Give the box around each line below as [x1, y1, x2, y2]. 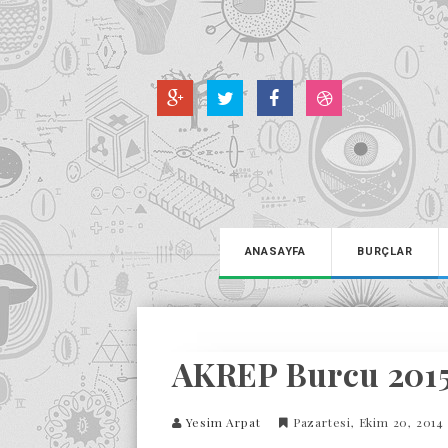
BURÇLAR [356, 245, 413, 258]
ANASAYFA [244, 245, 306, 258]
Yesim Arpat [185, 414, 261, 430]
